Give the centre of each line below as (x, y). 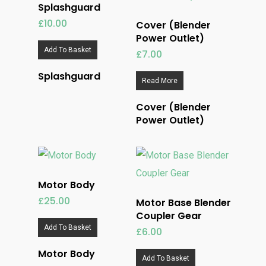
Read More (160, 81)
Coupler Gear (169, 216)
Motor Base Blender (184, 203)
